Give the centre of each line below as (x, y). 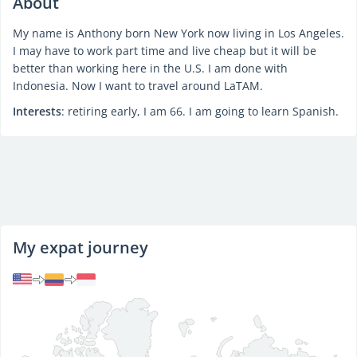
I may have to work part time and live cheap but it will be (165, 51)
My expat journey (80, 247)
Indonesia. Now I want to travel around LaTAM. (138, 86)
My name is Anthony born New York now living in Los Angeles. (178, 33)
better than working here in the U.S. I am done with (150, 68)
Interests (37, 111)
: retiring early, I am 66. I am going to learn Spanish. (200, 111)
